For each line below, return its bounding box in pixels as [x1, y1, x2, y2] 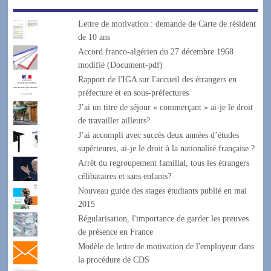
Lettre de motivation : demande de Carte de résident [78, 19, 256, 28]
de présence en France [78, 227, 154, 237]
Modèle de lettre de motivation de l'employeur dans [78, 241, 255, 251]
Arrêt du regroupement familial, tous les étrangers [78, 158, 250, 168]
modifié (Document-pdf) [78, 60, 163, 70]
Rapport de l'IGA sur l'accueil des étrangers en [78, 74, 237, 84]
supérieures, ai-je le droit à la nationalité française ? [78, 143, 255, 153]
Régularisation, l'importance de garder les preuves [78, 214, 249, 223]
